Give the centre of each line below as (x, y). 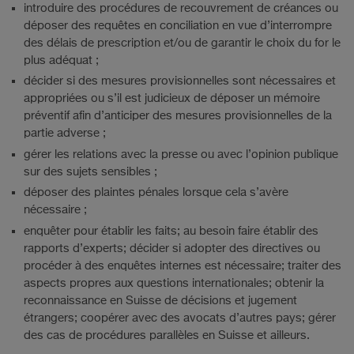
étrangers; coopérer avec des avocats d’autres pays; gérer (180, 318)
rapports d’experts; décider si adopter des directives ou (172, 248)
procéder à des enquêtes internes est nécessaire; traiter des (183, 265)
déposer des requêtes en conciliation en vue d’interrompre (178, 25)
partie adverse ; (65, 134)
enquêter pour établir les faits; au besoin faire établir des (171, 231)
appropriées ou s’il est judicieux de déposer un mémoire (172, 99)
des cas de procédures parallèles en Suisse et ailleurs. (167, 335)
